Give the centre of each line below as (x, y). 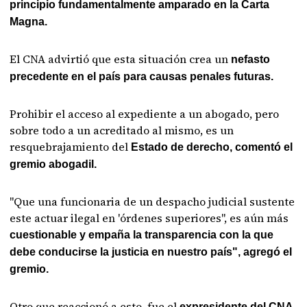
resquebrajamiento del (69, 147)
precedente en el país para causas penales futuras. (142, 76)
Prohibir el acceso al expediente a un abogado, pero (145, 114)
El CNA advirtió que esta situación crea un (119, 59)
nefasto (249, 59)
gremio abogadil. (53, 164)
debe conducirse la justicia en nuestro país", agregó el (151, 252)
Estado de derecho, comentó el (211, 147)
